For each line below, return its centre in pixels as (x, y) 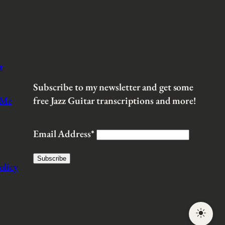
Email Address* (64, 134)
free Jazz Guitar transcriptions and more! (115, 100)
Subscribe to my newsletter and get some (114, 87)
